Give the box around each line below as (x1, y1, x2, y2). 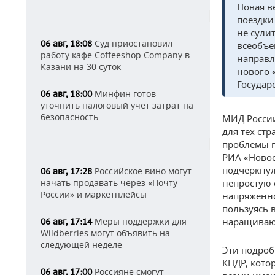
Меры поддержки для (92, 215, 187, 227)
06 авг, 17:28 (41, 166, 92, 177)
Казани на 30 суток (41, 61, 121, 72)
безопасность (41, 111, 98, 123)
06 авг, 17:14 (41, 216, 92, 227)
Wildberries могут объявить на (41, 227, 170, 239)
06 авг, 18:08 (41, 38, 92, 49)
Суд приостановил (92, 37, 172, 49)
